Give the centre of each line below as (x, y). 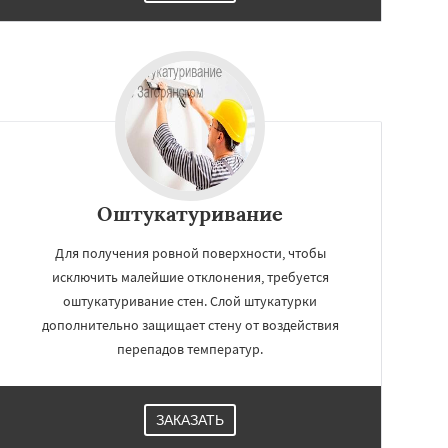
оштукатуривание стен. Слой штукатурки (190, 300)
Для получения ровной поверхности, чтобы (190, 252)
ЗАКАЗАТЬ (190, 419)
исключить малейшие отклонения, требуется (190, 276)
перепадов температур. (190, 348)
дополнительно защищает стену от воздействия (190, 324)
